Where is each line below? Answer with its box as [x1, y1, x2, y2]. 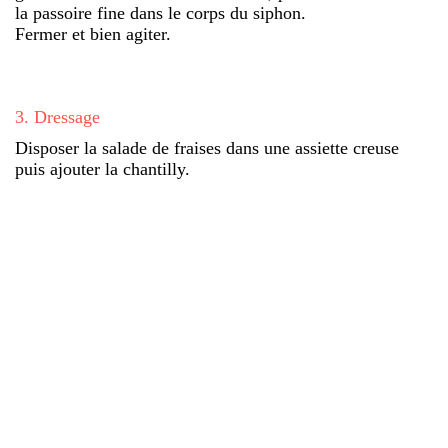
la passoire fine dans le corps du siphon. [15, 2, 306, 23]
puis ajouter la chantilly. [15, 158, 190, 179]
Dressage [34, 106, 100, 127]
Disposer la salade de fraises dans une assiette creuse [15, 137, 399, 158]
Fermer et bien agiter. [15, 23, 171, 44]
